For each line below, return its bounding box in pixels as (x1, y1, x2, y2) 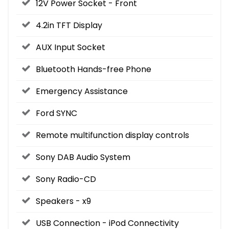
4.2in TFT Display (36, 19, 102, 31)
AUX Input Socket (36, 41, 105, 53)
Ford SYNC (36, 107, 77, 119)
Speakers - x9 (36, 195, 91, 207)
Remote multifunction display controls (36, 129, 189, 141)
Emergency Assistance (36, 85, 128, 97)
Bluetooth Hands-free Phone (36, 63, 151, 75)
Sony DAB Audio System (36, 151, 130, 163)
